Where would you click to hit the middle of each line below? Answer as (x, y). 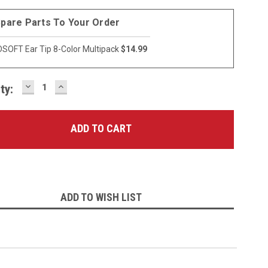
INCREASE (81, 86)
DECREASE (49, 86)
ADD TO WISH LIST (101, 197)
